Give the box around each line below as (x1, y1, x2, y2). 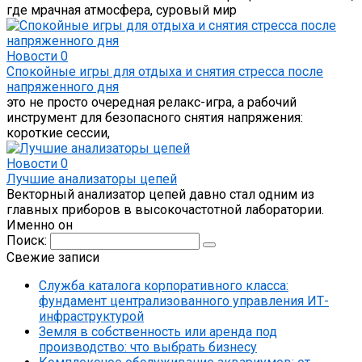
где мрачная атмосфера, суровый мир (6, 2, 237, 18)
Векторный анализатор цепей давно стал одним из (6, 186, 314, 202)
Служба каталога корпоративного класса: (39, 277, 288, 293)
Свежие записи (6, 249, 99, 265)
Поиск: (6, 232, 50, 248)
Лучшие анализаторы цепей (6, 170, 177, 187)
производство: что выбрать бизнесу (39, 339, 257, 355)
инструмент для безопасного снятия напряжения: (6, 109, 303, 125)
